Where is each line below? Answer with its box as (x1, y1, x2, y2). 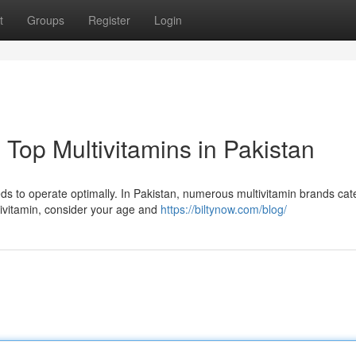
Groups (27, 12, 64, 28)
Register (88, 12, 130, 28)
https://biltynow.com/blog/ (161, 201, 287, 217)
